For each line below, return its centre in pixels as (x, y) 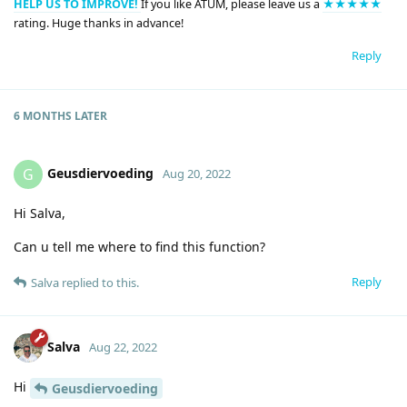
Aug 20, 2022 (197, 174)
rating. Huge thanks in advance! (99, 23)
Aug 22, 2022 (123, 347)
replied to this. (99, 283)
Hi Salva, (40, 213)
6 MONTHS (43, 116)
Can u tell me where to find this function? (139, 247)
